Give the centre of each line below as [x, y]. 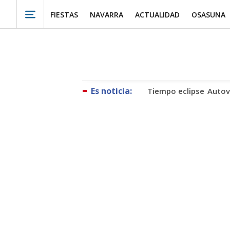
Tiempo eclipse [176, 91]
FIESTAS [64, 14]
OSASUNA [209, 14]
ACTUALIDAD [158, 14]
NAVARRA [106, 14]
